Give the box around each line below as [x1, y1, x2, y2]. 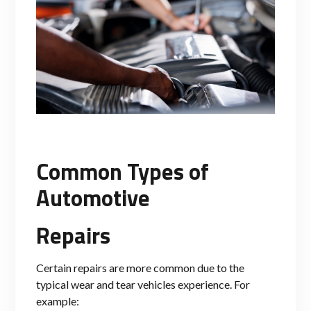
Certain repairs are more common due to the [36, 261, 244, 275]
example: [36, 294, 79, 308]
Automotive [36, 180, 155, 216]
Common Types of [36, 154, 209, 190]
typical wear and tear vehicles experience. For [36, 278, 250, 292]
